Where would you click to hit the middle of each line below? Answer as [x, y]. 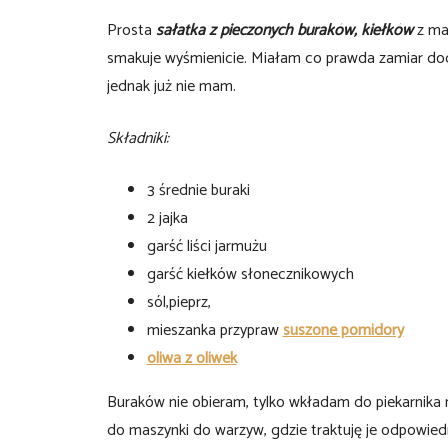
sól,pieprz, [178, 303]
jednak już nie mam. [171, 87]
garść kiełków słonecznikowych [250, 275]
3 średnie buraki [198, 191]
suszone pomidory [343, 331]
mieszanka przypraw [214, 331]
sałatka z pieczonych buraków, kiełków [282, 31]
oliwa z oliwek [191, 359]
